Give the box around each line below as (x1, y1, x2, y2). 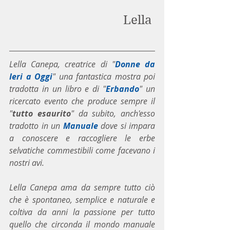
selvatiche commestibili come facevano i (9, 144, 155, 156)
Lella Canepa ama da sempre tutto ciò (9, 181, 155, 193)
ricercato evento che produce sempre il (9, 95, 155, 107)
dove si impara (98, 120, 155, 131)
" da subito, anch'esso (70, 107, 155, 119)
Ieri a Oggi (9, 70, 52, 82)
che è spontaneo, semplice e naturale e (9, 194, 155, 205)
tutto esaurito (12, 107, 71, 119)
